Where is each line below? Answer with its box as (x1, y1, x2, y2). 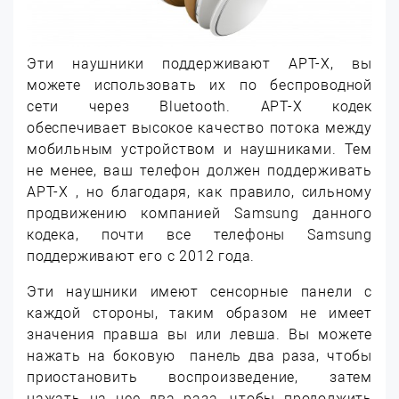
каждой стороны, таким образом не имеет (27, 304, 372, 322)
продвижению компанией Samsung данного (27, 204, 372, 222)
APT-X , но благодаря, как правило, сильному (27, 183, 372, 200)
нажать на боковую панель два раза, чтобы (27, 346, 372, 364)
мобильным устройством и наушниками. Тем (27, 140, 372, 158)
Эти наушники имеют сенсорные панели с (27, 282, 372, 300)
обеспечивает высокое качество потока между (27, 118, 372, 136)
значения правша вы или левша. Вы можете (27, 325, 372, 343)
